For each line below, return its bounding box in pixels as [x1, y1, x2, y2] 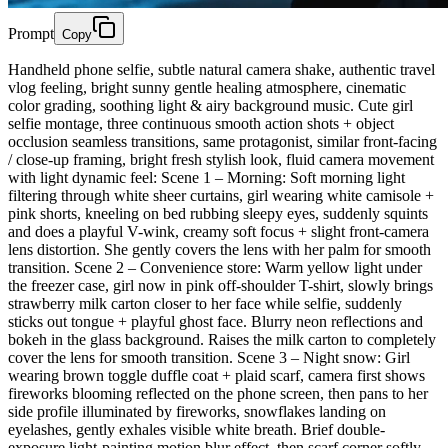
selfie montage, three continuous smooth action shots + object [8, 114, 394, 132]
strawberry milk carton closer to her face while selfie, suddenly [8, 294, 402, 312]
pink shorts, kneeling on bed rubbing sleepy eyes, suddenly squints [8, 204, 428, 222]
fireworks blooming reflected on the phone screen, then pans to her [8, 384, 428, 402]
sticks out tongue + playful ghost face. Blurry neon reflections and [8, 312, 423, 330]
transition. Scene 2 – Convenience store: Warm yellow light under [8, 258, 422, 276]
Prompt [8, 24, 54, 42]
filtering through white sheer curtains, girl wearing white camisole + [8, 186, 434, 204]
